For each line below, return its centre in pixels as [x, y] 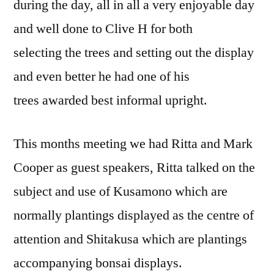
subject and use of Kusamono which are [120, 191]
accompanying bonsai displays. [98, 263]
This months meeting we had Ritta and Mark [133, 143]
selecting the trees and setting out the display [134, 52]
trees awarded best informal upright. [110, 100]
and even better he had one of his [102, 76]
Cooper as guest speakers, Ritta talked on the [134, 167]
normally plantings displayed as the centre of [134, 215]
